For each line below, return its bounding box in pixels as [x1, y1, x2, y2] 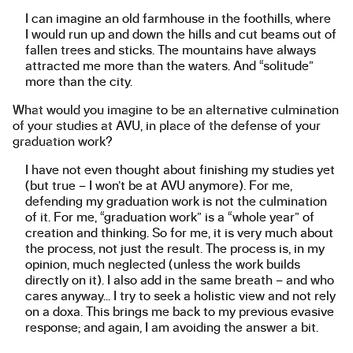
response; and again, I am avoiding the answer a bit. [25, 321, 318, 334]
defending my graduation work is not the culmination [25, 195, 327, 208]
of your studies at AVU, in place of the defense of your [13, 119, 321, 132]
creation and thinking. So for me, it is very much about [25, 226, 333, 240]
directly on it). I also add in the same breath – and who [25, 273, 334, 287]
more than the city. [25, 75, 132, 88]
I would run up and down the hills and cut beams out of [25, 28, 336, 41]
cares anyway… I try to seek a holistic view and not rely [25, 289, 336, 303]
